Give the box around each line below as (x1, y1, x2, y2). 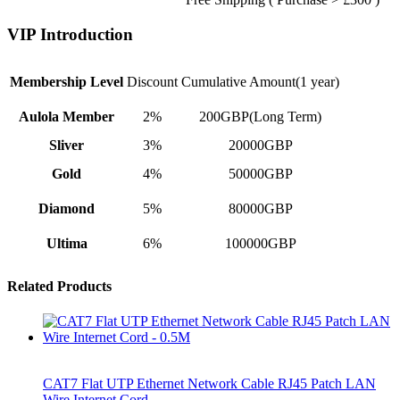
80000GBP (228, 201, 293, 217)
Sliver (49, 137, 84, 154)
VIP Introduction (7, 24, 133, 44)
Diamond (38, 201, 95, 217)
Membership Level (10, 74, 123, 90)
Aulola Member (19, 109, 114, 125)
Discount (127, 74, 178, 90)
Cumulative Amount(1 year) (181, 74, 339, 90)
